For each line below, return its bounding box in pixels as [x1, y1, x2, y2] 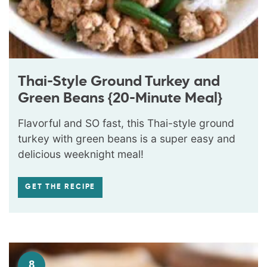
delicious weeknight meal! [18, 147, 144, 160]
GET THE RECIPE [25, 183, 96, 191]
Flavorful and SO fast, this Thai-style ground [18, 116, 234, 129]
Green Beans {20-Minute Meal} [18, 91, 222, 105]
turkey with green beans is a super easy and [18, 132, 235, 145]
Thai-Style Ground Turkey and [18, 74, 220, 89]
